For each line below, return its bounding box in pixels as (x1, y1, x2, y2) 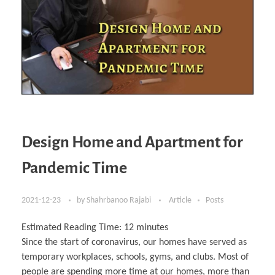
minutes (136, 223, 168, 233)
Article (169, 196, 192, 206)
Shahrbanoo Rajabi (87, 196, 153, 206)
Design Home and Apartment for (21, 134, 243, 152)
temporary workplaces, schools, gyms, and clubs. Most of (21, 252, 249, 263)
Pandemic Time (21, 160, 127, 177)
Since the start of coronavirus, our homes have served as (21, 238, 247, 248)
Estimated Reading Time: (21, 223, 124, 233)
